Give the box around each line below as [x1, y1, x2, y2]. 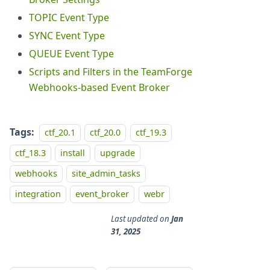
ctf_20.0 [90, 126, 121, 138]
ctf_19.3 [135, 126, 166, 138]
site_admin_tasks [72, 167, 141, 179]
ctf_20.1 [45, 126, 75, 138]
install [60, 146, 86, 159]
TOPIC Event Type [29, 10, 109, 24]
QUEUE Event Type [29, 46, 114, 60]
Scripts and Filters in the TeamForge [29, 64, 192, 78]
